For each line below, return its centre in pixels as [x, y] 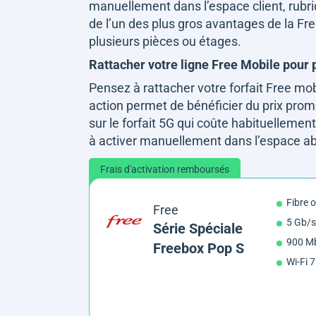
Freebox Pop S [198, 248]
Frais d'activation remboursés [165, 169]
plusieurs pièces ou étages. [166, 41]
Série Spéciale [197, 228]
